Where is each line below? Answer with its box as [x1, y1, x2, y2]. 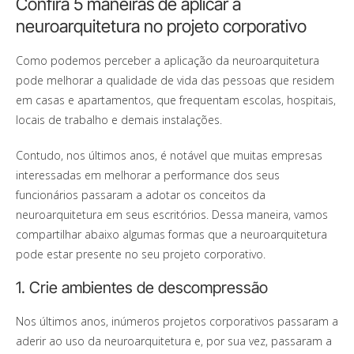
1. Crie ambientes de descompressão [16, 277, 268, 297]
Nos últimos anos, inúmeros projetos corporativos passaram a [16, 313, 338, 329]
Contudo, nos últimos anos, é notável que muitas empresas [16, 147, 322, 163]
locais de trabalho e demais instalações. [16, 111, 225, 127]
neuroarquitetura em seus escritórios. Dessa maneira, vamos [16, 206, 328, 222]
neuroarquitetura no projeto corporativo [16, 15, 307, 36]
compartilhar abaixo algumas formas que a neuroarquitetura [16, 226, 327, 242]
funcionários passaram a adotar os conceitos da [16, 186, 265, 202]
